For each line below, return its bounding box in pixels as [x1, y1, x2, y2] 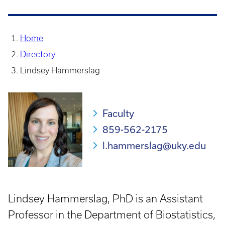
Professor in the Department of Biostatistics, [8, 209, 215, 221]
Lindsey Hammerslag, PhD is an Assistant [8, 193, 203, 205]
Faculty [102, 107, 134, 120]
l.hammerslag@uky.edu [102, 140, 206, 152]
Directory [20, 50, 55, 59]
